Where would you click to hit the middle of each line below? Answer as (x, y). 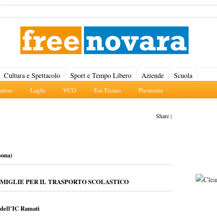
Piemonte (151, 90)
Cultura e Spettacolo (32, 75)
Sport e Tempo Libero (101, 75)
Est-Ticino (108, 90)
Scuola (183, 75)
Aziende (153, 75)
